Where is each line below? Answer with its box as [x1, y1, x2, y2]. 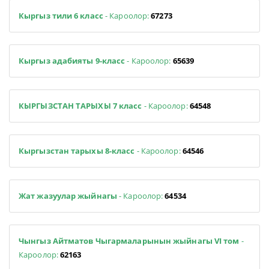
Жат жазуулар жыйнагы [19, 190, 117, 201]
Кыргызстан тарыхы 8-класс [19, 145, 135, 156]
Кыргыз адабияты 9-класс [19, 55, 127, 66]
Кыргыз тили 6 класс [19, 10, 105, 21]
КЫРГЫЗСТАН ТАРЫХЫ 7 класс [19, 100, 142, 111]
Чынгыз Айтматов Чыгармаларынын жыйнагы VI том [19, 235, 241, 246]
